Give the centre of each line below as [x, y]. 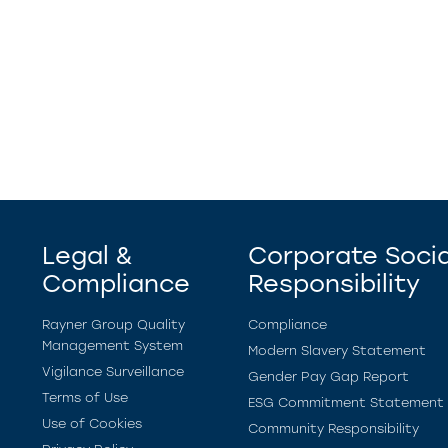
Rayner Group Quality [113, 324]
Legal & [87, 255]
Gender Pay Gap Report [328, 376]
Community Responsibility [333, 428]
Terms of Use [85, 397]
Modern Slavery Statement [337, 350]
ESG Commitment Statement [346, 402]
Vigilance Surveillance [113, 371]
